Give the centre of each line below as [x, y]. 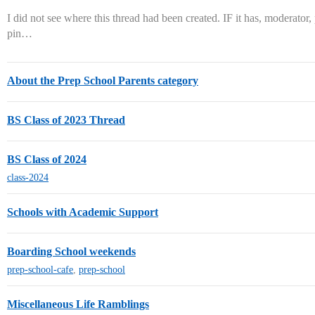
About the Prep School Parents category [103, 81]
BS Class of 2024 [47, 159]
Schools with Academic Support [83, 212]
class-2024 [28, 178]
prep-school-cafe [40, 270]
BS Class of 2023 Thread [66, 120]
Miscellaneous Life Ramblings [78, 304]
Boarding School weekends [71, 251]
